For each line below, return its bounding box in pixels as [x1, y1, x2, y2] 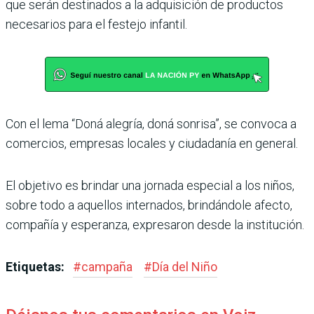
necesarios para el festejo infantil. [6, 16, 187, 32]
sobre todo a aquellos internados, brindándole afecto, [6, 197, 292, 212]
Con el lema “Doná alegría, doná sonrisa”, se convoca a [6, 116, 296, 131]
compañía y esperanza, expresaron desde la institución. [6, 217, 304, 232]
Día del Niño [152, 259, 217, 274]
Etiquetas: [6, 259, 67, 274]
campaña [81, 259, 132, 274]
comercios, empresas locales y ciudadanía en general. [6, 135, 298, 151]
